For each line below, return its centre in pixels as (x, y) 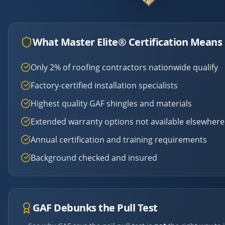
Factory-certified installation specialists (104, 86)
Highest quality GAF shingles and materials (111, 104)
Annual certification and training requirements (119, 140)
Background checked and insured (94, 158)
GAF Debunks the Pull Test (95, 208)
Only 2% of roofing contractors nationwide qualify (124, 68)
